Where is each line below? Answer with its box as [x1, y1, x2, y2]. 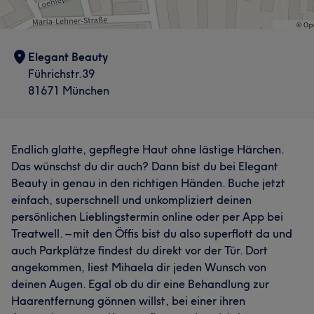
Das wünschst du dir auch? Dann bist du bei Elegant [11, 158, 278, 173]
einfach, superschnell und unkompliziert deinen [11, 192, 252, 207]
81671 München [28, 83, 109, 97]
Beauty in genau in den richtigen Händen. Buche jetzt [11, 175, 285, 190]
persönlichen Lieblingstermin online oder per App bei [11, 209, 283, 224]
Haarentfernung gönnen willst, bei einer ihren [11, 293, 245, 308]
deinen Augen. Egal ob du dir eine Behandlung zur [11, 276, 269, 291]
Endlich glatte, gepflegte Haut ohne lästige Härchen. [11, 142, 284, 156]
